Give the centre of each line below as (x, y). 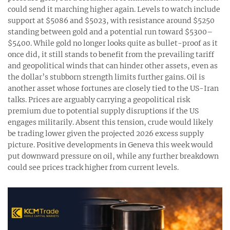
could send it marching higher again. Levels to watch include (114, 9)
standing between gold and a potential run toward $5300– (110, 32)
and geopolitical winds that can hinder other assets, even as (113, 66)
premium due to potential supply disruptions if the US (103, 111)
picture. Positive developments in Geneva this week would (110, 145)
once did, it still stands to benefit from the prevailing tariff (111, 55)
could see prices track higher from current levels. (93, 168)
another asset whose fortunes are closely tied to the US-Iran (113, 89)
